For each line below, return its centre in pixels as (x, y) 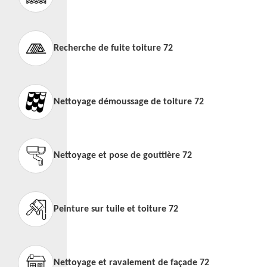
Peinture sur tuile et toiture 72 (116, 209)
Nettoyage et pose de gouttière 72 (123, 156)
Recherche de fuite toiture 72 (113, 48)
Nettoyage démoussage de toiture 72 (129, 102)
